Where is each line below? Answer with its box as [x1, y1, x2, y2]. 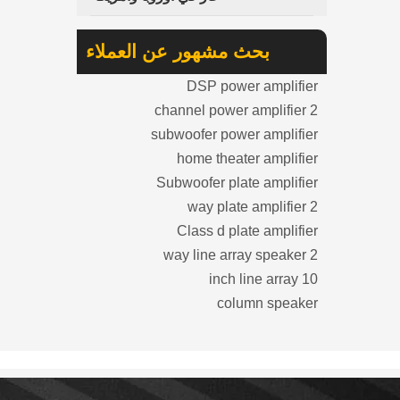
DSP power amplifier [187, 79, 318, 94]
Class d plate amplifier [177, 223, 318, 238]
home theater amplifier [177, 151, 318, 166]
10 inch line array [302, 271, 318, 287]
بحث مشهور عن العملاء [86, 41, 270, 62]
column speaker [217, 296, 318, 311]
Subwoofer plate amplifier [156, 175, 318, 190]
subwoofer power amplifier [151, 127, 318, 142]
